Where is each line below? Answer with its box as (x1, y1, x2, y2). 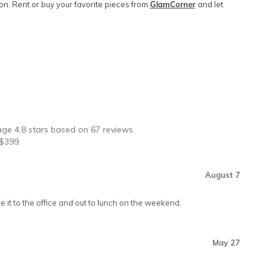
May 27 (212, 238, 240, 247)
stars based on (26, 124, 89, 135)
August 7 (205, 170, 240, 180)
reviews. (100, 124, 135, 135)
